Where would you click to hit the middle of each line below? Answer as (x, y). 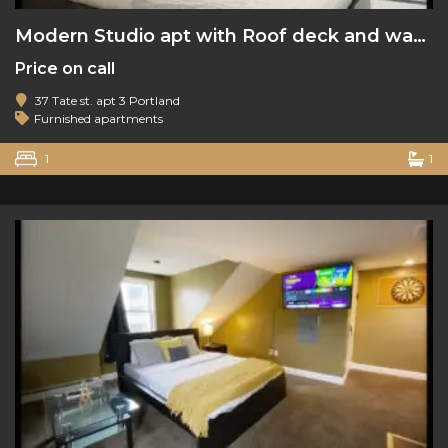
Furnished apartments (98, 119)
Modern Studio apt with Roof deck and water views (419, 36)
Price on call (65, 69)
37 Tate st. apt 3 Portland (107, 101)
